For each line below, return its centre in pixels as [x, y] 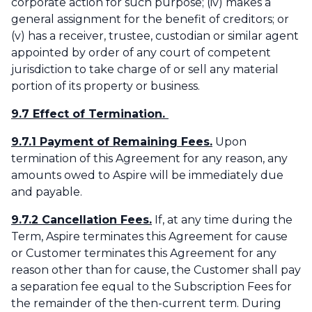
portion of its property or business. [106, 86]
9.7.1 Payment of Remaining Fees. [112, 142]
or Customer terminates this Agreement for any [144, 253]
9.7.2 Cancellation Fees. [81, 220]
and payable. [47, 192]
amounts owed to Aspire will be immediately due [147, 175]
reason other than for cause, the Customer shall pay [156, 270]
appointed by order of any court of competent [141, 53]
